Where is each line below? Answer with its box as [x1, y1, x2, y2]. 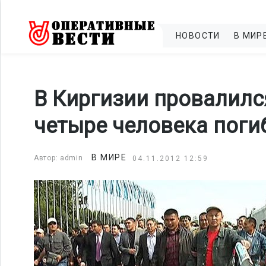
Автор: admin [34, 154, 83, 162]
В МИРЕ [91, 153, 127, 162]
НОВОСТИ [176, 31, 220, 40]
